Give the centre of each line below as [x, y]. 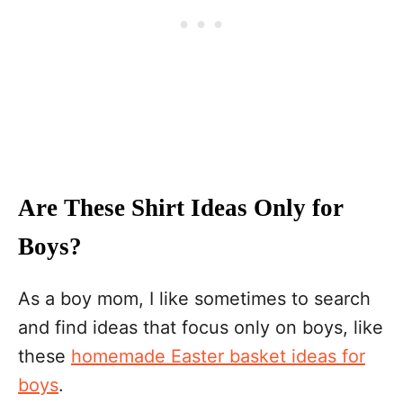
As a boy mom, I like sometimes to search [194, 299]
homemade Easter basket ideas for [218, 356]
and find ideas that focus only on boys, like [201, 327]
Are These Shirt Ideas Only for [181, 208]
